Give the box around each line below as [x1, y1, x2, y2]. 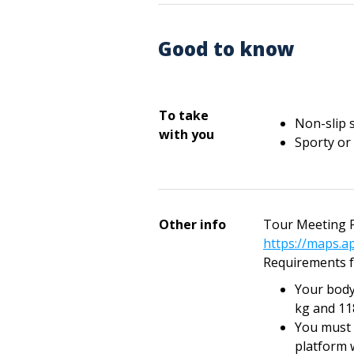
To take [159, 107, 209, 124]
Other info [159, 216, 226, 233]
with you [159, 126, 214, 143]
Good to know [158, 36, 295, 62]
